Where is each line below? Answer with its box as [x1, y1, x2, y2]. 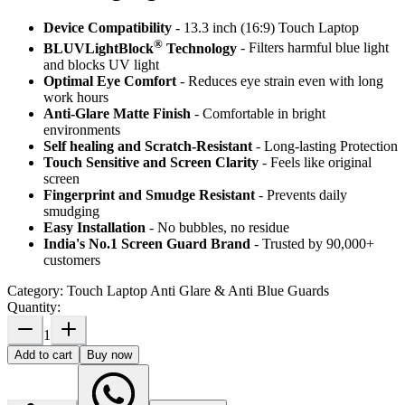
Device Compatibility [43, 20, 175, 36]
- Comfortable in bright [191, 105, 325, 121]
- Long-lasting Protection [252, 137, 398, 154]
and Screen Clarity [143, 154, 259, 170]
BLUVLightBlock [43, 40, 154, 56]
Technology [163, 40, 237, 56]
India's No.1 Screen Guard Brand [43, 235, 250, 251]
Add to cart [14, 347, 72, 362]
